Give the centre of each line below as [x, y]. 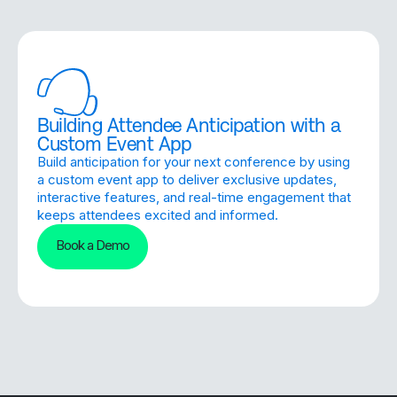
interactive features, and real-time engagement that [194, 197]
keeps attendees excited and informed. [158, 214]
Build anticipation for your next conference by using [194, 161]
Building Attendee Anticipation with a [189, 125]
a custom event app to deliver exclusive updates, [187, 179]
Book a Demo [93, 245]
